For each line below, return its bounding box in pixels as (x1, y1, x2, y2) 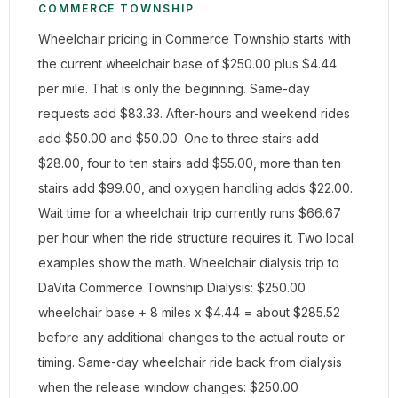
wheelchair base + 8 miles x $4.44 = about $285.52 (38, 305, 340, 320)
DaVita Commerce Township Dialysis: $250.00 (38, 280, 306, 295)
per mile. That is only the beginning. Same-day (38, 81, 310, 96)
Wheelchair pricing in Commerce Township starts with (38, 31, 351, 46)
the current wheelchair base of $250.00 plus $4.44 (38, 56, 337, 71)
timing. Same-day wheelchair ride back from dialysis (38, 354, 342, 370)
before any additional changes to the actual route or (38, 330, 345, 345)
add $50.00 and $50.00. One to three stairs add (38, 131, 319, 146)
